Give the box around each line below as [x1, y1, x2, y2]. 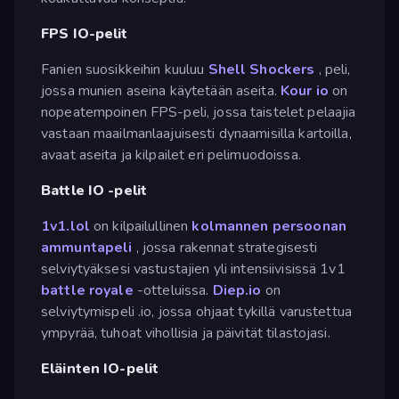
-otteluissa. [133, 280, 213, 300]
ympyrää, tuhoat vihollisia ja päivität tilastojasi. [41, 322, 330, 343]
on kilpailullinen [89, 216, 192, 236]
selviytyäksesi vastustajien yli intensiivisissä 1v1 [41, 258, 346, 279]
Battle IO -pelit [41, 180, 148, 200]
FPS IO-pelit [41, 23, 128, 44]
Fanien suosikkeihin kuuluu [41, 59, 208, 79]
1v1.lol [41, 216, 90, 236]
